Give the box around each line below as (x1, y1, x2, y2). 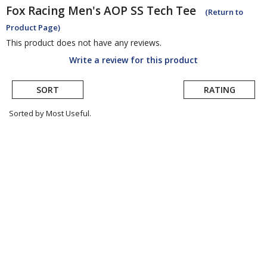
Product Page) (6, 22, 60, 33)
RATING (203, 84, 235, 96)
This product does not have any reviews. (6, 37, 162, 49)
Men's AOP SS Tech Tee (68, 3, 196, 19)
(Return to (205, 7, 243, 18)
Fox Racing (6, 3, 65, 19)
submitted (11, 144, 62, 158)
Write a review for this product (69, 54, 198, 66)
